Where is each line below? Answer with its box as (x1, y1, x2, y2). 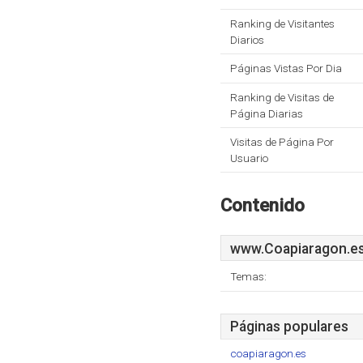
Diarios (230, 33, 264, 46)
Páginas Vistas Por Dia (230, 62, 342, 75)
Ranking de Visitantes (230, 17, 335, 30)
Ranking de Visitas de (230, 91, 334, 104)
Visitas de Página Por (230, 135, 334, 148)
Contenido (220, 194, 305, 216)
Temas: (230, 270, 267, 283)
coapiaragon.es (230, 347, 306, 360)
